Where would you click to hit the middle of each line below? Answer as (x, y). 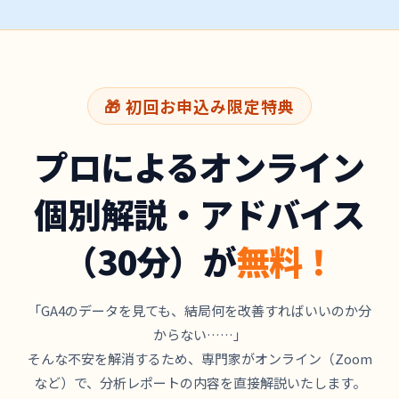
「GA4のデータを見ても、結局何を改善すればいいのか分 (199, 311)
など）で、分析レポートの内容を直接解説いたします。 (199, 383)
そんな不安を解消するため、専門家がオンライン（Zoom (199, 359)
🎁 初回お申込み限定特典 (199, 106)
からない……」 (199, 335)
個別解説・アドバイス (199, 214)
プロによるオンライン (199, 167)
